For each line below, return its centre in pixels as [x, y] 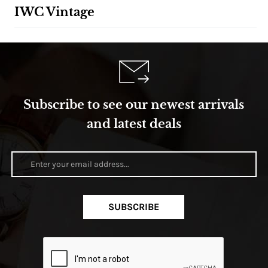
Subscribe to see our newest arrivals [134, 105]
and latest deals [134, 124]
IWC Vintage [54, 12]
